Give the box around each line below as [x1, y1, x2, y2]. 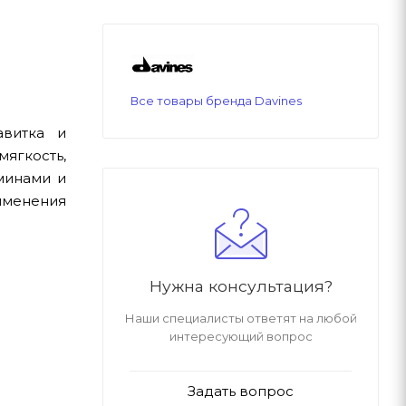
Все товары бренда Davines [130, 93, 302, 109]
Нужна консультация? [149, 276, 333, 296]
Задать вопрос [188, 382, 294, 401]
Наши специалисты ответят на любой [124, 311, 357, 326]
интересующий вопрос [169, 329, 313, 344]
